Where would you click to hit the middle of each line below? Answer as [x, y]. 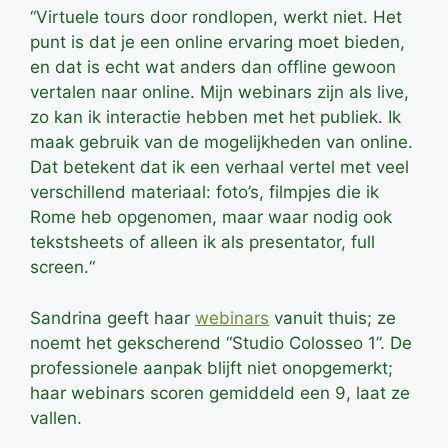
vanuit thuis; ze [332, 317]
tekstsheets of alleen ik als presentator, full [202, 242]
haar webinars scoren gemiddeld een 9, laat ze [220, 392]
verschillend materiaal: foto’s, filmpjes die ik [204, 192]
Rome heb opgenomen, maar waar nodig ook [211, 217]
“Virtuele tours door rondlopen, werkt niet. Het [216, 17]
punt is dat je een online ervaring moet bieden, [217, 42]
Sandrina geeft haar [112, 317]
